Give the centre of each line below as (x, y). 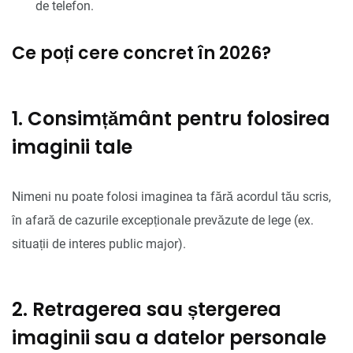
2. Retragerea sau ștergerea (147, 309)
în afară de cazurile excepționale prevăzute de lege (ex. (163, 220)
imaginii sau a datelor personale (169, 337)
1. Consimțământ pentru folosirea (171, 118)
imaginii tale (72, 147)
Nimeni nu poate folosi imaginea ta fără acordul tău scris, (171, 196)
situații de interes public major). (99, 243)
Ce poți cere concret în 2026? (141, 53)
